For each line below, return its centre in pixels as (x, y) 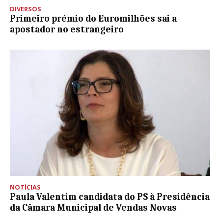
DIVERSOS (26, 9)
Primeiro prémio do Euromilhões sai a (93, 18)
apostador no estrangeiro (67, 29)
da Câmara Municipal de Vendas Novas (93, 207)
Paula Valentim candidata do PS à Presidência (110, 197)
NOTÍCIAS (25, 187)
